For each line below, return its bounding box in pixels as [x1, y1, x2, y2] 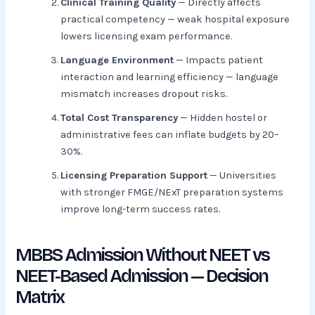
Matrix [15, 286, 65, 309]
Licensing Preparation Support [60, 169, 208, 181]
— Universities [207, 169, 277, 181]
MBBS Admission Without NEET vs [15, 244, 270, 266]
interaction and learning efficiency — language [60, 70, 279, 83]
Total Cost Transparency [60, 111, 179, 124]
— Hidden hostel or [178, 111, 268, 124]
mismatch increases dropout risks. [60, 87, 228, 100]
